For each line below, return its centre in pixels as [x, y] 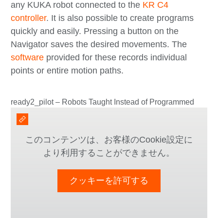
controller [29, 18]
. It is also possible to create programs [120, 18]
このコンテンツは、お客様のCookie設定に [109, 140]
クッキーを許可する [109, 181]
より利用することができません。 [109, 153]
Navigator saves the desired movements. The [99, 45]
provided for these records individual [116, 58]
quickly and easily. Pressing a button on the [95, 31]
